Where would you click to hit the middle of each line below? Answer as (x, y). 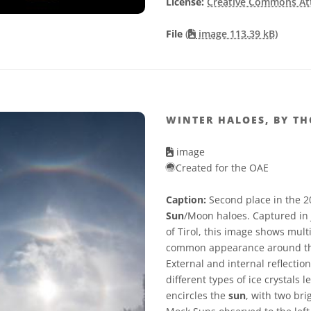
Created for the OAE (222, 168)
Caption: (186, 200)
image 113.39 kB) (237, 34)
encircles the (197, 296)
